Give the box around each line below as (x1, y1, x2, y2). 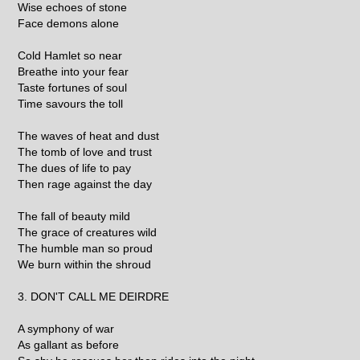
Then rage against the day (18, 177, 153, 190)
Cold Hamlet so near (18, 48, 123, 62)
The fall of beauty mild (18, 209, 131, 223)
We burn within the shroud (18, 257, 152, 271)
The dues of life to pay (18, 161, 132, 174)
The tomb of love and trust (18, 145, 153, 158)
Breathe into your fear (18, 64, 129, 78)
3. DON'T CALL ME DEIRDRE (18, 289, 170, 303)
